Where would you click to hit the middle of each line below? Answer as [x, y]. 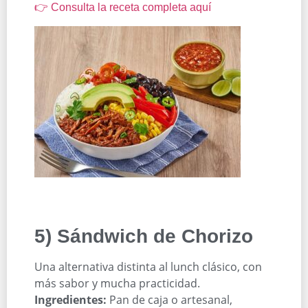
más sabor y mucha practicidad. [117, 284]
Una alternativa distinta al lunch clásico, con [148, 267]
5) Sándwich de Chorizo [144, 236]
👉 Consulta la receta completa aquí [123, 8]
